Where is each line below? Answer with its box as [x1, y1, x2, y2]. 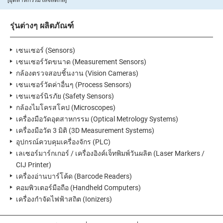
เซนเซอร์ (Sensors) [16, 46, 75, 55]
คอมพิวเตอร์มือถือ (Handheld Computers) [16, 184, 141, 192]
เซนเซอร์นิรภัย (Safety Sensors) [16, 92, 114, 101]
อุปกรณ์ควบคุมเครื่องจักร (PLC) [16, 138, 111, 146]
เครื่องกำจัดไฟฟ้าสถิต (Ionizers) [16, 195, 112, 204]
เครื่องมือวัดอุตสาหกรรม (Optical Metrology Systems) [16, 115, 178, 123]
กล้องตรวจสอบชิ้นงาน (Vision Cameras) [16, 69, 138, 78]
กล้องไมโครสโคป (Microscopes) [16, 104, 115, 112]
